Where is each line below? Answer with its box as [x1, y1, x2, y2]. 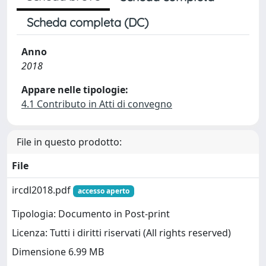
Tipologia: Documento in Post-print [12, 207, 170, 221]
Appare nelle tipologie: [21, 83, 128, 96]
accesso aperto [77, 186, 129, 196]
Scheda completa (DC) [27, 15, 148, 30]
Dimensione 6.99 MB [12, 245, 104, 259]
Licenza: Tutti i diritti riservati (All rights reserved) [12, 226, 231, 240]
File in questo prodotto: [17, 135, 122, 148]
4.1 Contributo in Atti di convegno [21, 97, 172, 110]
